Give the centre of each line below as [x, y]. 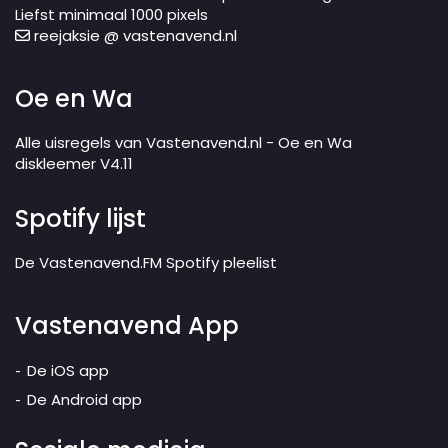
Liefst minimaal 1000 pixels [111, 15]
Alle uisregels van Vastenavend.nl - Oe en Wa [183, 143]
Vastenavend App [127, 326]
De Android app [84, 400]
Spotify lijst [80, 219]
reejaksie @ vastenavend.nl [133, 36]
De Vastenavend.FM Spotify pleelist [146, 263]
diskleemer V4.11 [74, 164]
